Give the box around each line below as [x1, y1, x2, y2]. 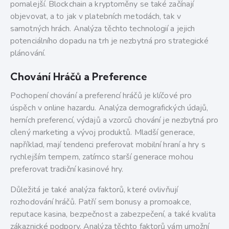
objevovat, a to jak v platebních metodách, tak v [10, 11, 181, 22]
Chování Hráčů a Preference [10, 70, 147, 83]
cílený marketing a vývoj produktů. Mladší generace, [10, 127, 195, 139]
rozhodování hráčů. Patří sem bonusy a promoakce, [10, 196, 191, 208]
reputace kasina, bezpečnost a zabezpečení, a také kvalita [10, 209, 216, 220]
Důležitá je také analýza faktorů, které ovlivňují [10, 184, 178, 196]
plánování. [10, 48, 45, 59]
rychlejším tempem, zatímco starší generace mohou [10, 151, 193, 163]
